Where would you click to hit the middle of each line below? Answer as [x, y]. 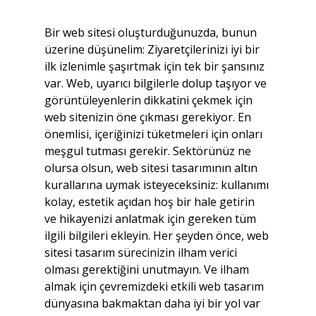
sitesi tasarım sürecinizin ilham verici [142, 253]
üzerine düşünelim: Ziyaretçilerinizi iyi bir [153, 49]
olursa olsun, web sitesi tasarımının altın [152, 168]
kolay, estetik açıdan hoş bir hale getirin [151, 202]
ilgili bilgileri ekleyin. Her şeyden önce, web [158, 236]
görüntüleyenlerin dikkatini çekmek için [150, 100]
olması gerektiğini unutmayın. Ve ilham [148, 269]
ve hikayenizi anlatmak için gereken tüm [151, 219]
